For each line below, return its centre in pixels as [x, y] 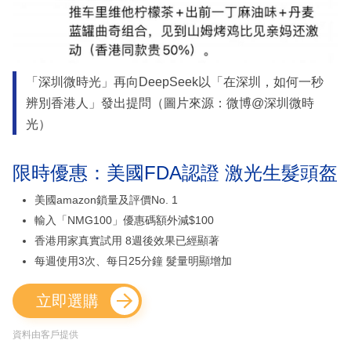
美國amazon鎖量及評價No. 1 [106, 200]
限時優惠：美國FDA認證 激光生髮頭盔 [175, 173]
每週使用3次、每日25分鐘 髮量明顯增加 [133, 261]
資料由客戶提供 [45, 335]
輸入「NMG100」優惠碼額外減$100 [124, 221]
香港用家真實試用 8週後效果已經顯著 [127, 241]
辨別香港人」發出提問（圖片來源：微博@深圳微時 [170, 103]
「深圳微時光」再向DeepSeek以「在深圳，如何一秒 [174, 82]
